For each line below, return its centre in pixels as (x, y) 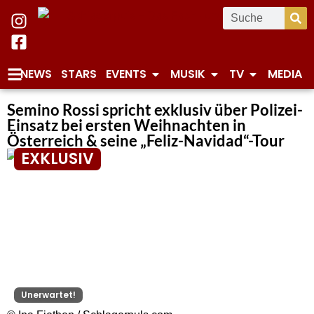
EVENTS (126, 74)
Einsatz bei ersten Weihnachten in (127, 125)
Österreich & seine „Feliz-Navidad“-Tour (146, 141)
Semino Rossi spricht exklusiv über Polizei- (155, 110)
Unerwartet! (48, 295)
